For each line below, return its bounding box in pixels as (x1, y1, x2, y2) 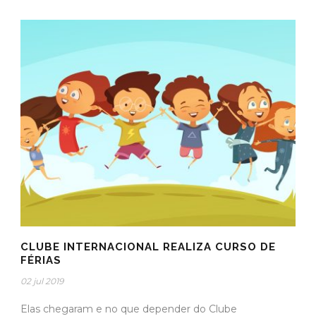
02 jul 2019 (20, 275, 63, 286)
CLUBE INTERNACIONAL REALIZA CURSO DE (20, 240, 276, 253)
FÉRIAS (20, 253, 61, 267)
